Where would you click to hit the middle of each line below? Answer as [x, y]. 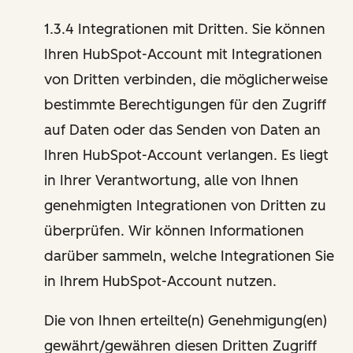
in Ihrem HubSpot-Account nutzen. [160, 281]
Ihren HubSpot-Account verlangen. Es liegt [186, 155]
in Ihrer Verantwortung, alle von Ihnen [171, 180]
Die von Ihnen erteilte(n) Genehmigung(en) [186, 320]
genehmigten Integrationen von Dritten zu [185, 205]
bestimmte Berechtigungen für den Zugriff [185, 104]
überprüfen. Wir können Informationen [174, 230]
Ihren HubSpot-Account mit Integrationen [183, 54]
